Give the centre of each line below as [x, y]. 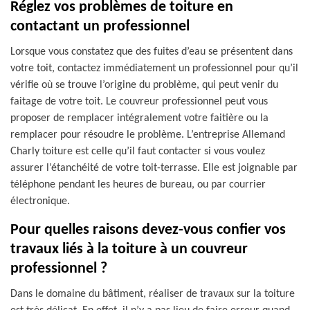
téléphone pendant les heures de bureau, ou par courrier [138, 185]
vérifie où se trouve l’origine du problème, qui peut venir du [144, 85]
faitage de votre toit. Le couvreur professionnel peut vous [139, 102]
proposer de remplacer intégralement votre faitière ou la [139, 118]
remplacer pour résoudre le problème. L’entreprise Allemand [148, 135]
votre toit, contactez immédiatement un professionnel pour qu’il [154, 69]
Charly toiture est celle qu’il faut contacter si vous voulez [138, 152]
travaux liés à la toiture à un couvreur [129, 249]
